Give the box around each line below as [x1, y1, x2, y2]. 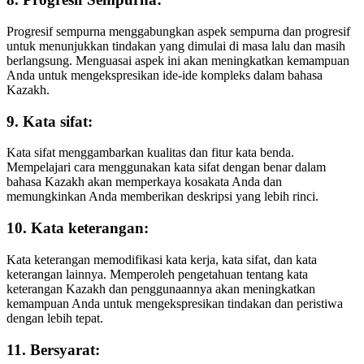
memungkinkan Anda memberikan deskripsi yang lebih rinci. [6, 189, 318, 204]
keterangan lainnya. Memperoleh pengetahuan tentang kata [6, 266, 308, 281]
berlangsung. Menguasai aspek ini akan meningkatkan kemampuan [6, 53, 349, 67]
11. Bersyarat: [6, 340, 100, 358]
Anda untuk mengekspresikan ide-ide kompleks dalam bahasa [6, 67, 323, 82]
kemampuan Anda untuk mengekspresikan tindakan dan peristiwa [6, 296, 343, 310]
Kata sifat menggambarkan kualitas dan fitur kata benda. [6, 145, 294, 160]
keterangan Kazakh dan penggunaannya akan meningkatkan [6, 281, 315, 296]
